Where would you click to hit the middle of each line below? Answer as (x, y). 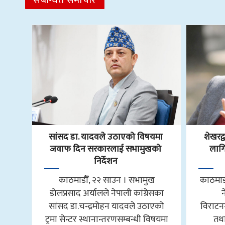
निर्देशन (105, 161)
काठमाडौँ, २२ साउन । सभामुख (106, 180)
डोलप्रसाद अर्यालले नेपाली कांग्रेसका (106, 193)
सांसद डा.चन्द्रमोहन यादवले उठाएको (107, 206)
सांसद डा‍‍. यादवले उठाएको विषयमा (105, 137)
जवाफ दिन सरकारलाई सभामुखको (106, 149)
